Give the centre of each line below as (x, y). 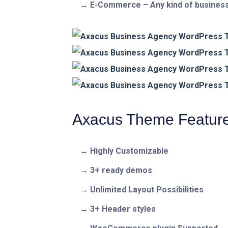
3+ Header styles (123, 209)
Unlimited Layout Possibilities (147, 189)
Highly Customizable (129, 151)
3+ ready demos (121, 170)
